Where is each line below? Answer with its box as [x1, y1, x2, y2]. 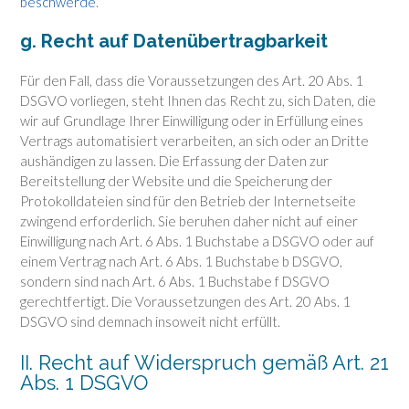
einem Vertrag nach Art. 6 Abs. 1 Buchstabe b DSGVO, [20, 253, 342, 270]
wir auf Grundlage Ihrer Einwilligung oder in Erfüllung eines [20, 112, 363, 130]
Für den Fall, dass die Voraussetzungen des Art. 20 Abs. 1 [20, 72, 363, 89]
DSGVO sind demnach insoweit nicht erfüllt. [20, 313, 280, 330]
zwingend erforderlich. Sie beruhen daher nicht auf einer [20, 213, 358, 230]
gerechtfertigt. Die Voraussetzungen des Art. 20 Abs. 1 [20, 293, 351, 310]
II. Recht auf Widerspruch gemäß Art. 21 [20, 350, 389, 374]
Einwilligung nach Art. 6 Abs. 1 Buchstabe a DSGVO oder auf [20, 233, 374, 250]
